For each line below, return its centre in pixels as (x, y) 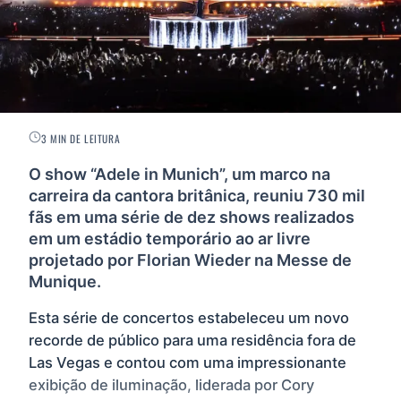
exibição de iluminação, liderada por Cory (171, 385)
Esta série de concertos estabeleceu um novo (189, 318)
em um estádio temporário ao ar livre (170, 238)
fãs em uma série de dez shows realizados (192, 217)
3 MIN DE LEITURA (81, 138)
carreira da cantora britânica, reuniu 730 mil (197, 195)
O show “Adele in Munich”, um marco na (179, 174)
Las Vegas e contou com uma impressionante (188, 363)
